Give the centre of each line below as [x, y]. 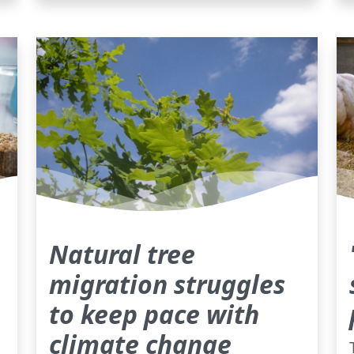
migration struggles [167, 284]
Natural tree [122, 254]
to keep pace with [154, 314]
